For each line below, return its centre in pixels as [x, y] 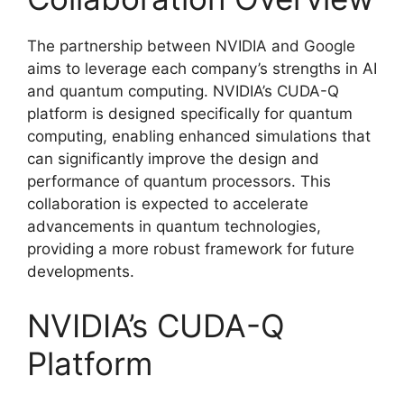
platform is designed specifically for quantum [190, 114]
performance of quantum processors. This [179, 181]
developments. [81, 271]
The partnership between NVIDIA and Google [191, 46]
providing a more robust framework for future [191, 249]
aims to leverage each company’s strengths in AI [202, 69]
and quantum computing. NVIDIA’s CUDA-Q [183, 91]
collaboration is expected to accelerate [168, 204]
